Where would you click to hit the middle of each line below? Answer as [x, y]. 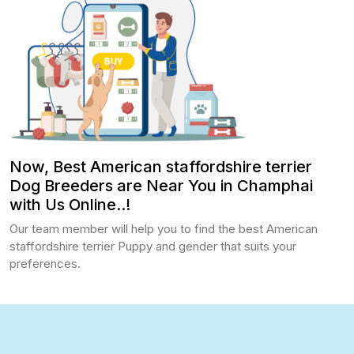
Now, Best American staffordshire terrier [161, 167]
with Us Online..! [70, 205]
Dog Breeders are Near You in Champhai [161, 186]
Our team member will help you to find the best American [164, 229]
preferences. [45, 264]
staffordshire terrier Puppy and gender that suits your [153, 247]
